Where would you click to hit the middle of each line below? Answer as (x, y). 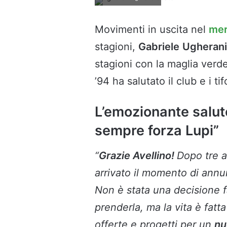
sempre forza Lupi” (157, 131)
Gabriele (159, 47)
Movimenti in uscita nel (152, 30)
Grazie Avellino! (138, 155)
